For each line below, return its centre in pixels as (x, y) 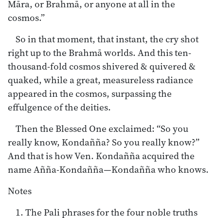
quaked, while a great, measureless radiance (100, 80)
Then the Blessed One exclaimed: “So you (102, 128)
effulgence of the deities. (59, 107)
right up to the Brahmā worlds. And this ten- (100, 52)
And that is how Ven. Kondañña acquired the (101, 155)
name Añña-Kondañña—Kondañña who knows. (108, 169)
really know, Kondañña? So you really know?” (104, 142)
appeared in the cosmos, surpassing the (90, 93)
